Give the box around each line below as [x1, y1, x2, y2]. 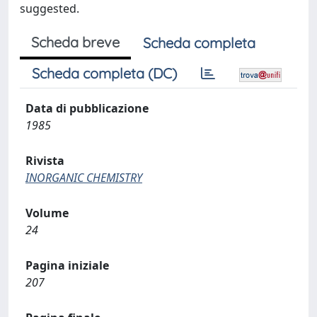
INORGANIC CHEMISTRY [25, 170, 142, 185]
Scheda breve [31, 33, 120, 51]
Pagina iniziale [25, 258, 109, 273]
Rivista [25, 153, 64, 168]
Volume [25, 205, 69, 221]
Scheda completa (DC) [32, 64, 177, 82]
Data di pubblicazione [25, 100, 149, 116]
